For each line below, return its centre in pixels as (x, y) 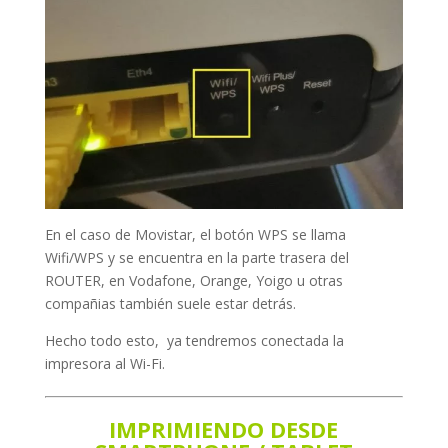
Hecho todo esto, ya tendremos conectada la (194, 341)
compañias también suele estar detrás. (170, 304)
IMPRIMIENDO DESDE (224, 429)
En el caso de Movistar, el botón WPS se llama (195, 235)
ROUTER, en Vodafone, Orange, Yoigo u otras (193, 281)
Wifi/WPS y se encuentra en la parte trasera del (196, 258)
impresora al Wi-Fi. (104, 364)
